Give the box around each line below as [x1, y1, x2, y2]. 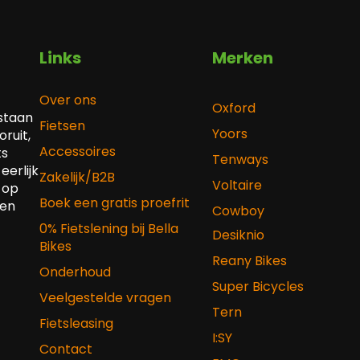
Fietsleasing [39, 314, 113, 333]
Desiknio [212, 226, 265, 245]
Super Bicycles [212, 277, 305, 297]
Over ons [39, 91, 96, 110]
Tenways [212, 150, 269, 170]
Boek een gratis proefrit [39, 194, 190, 213]
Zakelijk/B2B [39, 168, 115, 187]
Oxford [212, 99, 256, 118]
